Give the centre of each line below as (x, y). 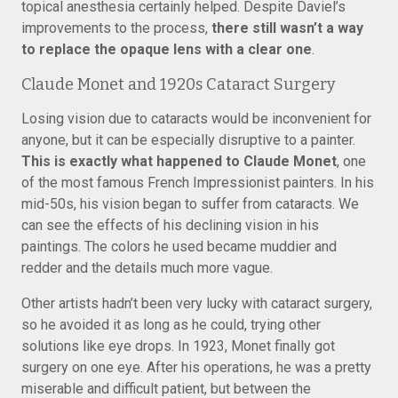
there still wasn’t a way (287, 28)
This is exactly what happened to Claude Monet (179, 161)
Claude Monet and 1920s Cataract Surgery (179, 84)
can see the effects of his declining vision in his (170, 225)
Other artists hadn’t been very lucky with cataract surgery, (197, 303)
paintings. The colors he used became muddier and (179, 247)
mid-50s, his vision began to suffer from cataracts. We (190, 204)
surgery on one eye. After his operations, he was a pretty (196, 367)
